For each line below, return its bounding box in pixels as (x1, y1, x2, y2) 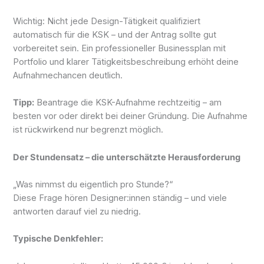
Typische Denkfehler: (13, 233, 104, 245)
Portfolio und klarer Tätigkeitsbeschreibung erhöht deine (13, 56, 239, 67)
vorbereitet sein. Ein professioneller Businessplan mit (13, 42, 226, 54)
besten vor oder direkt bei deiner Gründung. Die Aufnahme (13, 111, 248, 122)
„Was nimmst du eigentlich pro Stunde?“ (13, 179, 173, 190)
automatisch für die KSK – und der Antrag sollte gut (13, 29, 217, 40)
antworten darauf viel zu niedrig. (13, 206, 141, 217)
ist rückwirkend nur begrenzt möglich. (13, 124, 164, 136)
